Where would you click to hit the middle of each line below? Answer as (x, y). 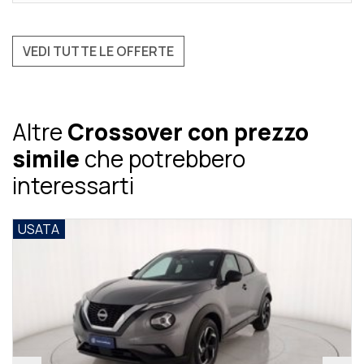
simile (46, 159)
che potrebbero (162, 159)
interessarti (73, 186)
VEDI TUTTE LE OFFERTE (98, 52)
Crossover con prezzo (188, 132)
